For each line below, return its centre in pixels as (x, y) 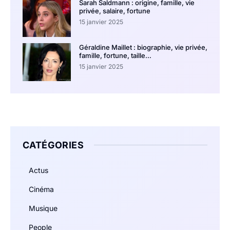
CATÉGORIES (53, 145)
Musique (43, 208)
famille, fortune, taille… (115, 55)
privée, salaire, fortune (114, 11)
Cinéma (41, 189)
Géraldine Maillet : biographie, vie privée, (143, 47)
